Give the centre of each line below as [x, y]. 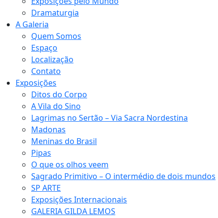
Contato [46, 71]
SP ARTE [46, 188]
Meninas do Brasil [64, 141]
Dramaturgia [55, 13]
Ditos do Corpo [59, 94]
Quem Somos [56, 36]
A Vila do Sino [56, 106]
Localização [52, 59]
